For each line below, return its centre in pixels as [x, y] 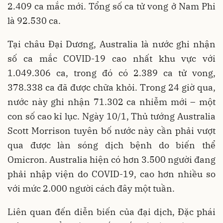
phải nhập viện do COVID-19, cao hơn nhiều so [111, 174]
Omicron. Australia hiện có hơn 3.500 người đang [111, 159]
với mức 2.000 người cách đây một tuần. [91, 188]
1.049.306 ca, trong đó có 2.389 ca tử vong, [111, 73]
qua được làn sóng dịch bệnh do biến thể [111, 145]
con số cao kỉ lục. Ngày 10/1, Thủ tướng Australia [111, 116]
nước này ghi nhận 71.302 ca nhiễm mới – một [111, 102]
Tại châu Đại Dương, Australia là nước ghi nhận [111, 44]
